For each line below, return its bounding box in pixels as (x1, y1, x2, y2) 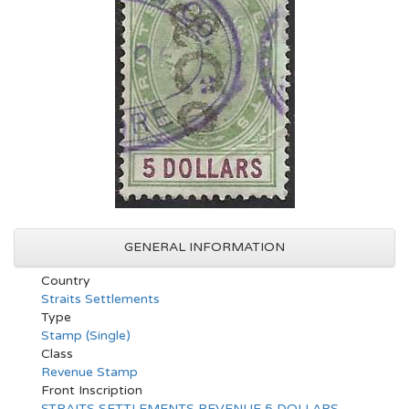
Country (41, 273, 90, 288)
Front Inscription (41, 383, 142, 398)
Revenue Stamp (41, 364, 138, 380)
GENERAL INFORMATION (124, 239, 285, 255)
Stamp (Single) (41, 328, 131, 343)
